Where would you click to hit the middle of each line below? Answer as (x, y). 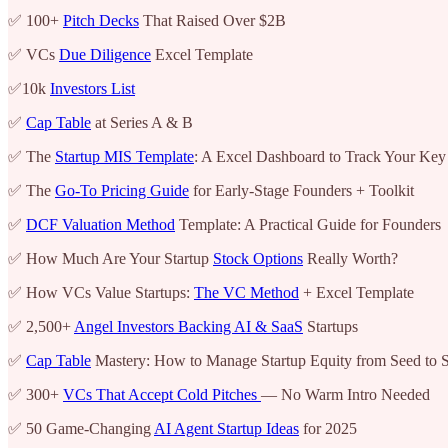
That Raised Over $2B (212, 20)
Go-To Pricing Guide (122, 190)
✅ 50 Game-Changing (81, 428)
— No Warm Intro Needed (345, 394)
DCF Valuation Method (100, 224)
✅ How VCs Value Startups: (101, 292)
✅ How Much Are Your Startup (110, 258)
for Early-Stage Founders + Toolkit (301, 190)
